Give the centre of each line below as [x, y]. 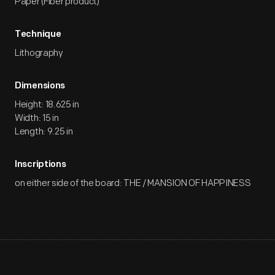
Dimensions [40, 86]
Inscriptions [41, 165]
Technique [38, 35]
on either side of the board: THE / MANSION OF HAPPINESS [133, 183]
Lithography [39, 53]
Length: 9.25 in [44, 132]
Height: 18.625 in [47, 105]
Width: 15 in [37, 118]
